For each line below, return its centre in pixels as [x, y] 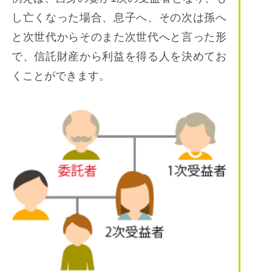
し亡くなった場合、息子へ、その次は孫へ [119, 17]
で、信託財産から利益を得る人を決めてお [119, 56]
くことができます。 [60, 76]
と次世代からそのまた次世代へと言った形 [119, 37]
